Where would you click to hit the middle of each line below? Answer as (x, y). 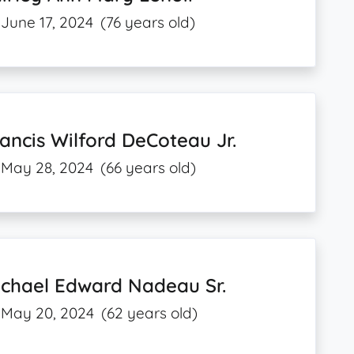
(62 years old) (150, 313)
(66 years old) (149, 168)
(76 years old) (148, 22)
